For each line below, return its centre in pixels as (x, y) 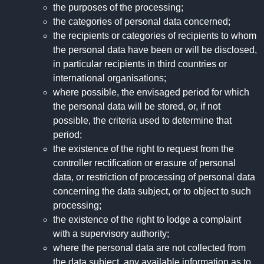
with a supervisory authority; (111, 234)
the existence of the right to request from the (143, 149)
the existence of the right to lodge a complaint (147, 220)
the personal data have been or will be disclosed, (155, 50)
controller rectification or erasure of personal (144, 163)
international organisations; (110, 78)
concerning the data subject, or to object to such (152, 192)
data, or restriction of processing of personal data (154, 177)
